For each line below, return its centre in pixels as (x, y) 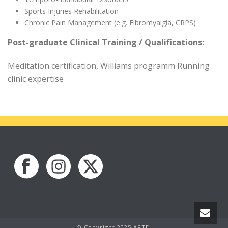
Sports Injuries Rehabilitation (71, 11)
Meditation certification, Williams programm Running (109, 66)
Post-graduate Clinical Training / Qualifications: (106, 42)
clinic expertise (36, 79)
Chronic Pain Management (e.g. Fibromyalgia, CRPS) (110, 23)
